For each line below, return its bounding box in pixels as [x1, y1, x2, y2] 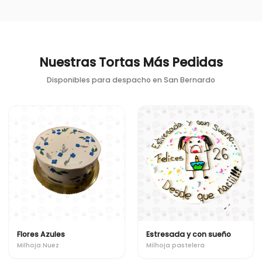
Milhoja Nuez [17, 240, 59, 250]
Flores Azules [17, 229, 65, 239]
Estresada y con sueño [146, 229, 231, 239]
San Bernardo [164, 74, 215, 85]
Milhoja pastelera [146, 240, 205, 250]
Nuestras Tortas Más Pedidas [39, 53, 223, 71]
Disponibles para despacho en [47, 74, 164, 85]
